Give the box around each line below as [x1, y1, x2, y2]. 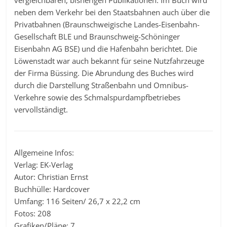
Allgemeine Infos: [14, 147, 74, 158]
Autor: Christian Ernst [14, 171, 89, 182]
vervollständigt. [14, 104, 68, 115]
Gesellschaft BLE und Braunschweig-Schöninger [14, 31, 180, 42]
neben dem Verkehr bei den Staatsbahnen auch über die [14, 7, 210, 17]
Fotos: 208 [14, 208, 52, 218]
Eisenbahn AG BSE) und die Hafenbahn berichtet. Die [14, 43, 198, 54]
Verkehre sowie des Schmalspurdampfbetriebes [14, 92, 181, 102]
